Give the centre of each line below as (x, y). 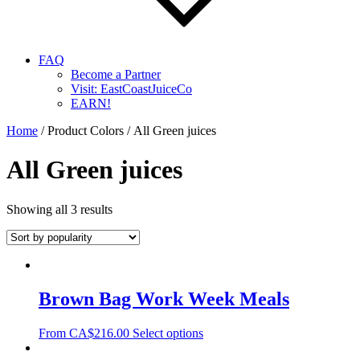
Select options (168, 333)
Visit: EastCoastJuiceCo (131, 89)
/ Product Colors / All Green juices (127, 131)
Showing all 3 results (59, 209)
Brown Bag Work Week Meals (164, 299)
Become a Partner (116, 74)
